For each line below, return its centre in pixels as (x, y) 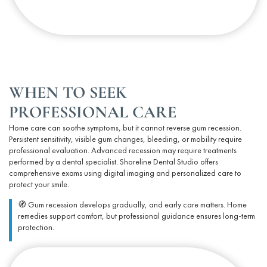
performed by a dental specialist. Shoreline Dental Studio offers (114, 162)
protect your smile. (39, 184)
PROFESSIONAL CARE (93, 112)
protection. (36, 227)
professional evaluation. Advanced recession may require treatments (123, 150)
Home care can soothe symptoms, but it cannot (88, 128)
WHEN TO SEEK (68, 93)
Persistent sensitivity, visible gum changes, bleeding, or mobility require (125, 139)
